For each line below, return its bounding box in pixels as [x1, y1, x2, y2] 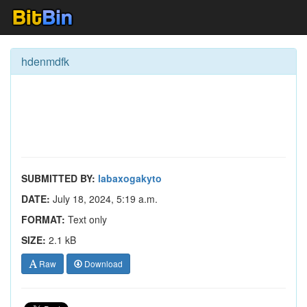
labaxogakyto [98, 171, 162, 185]
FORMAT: [21, 212, 65, 226]
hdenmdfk [21, 53, 69, 69]
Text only [65, 212, 107, 226]
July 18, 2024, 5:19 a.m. [50, 192, 158, 206]
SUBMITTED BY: [21, 171, 95, 185]
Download [82, 258, 123, 269]
